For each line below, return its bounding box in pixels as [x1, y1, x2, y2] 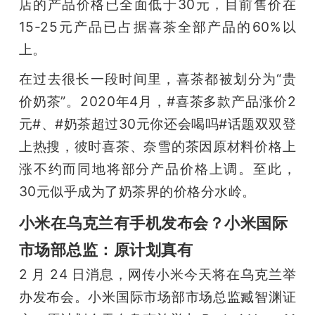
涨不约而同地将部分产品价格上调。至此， [18, 160, 297, 177]
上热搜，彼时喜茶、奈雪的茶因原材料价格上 [18, 137, 297, 155]
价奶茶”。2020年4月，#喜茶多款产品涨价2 [18, 92, 297, 110]
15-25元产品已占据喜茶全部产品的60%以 [18, 18, 297, 35]
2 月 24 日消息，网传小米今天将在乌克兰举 [18, 265, 297, 283]
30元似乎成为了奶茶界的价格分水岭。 [18, 182, 256, 200]
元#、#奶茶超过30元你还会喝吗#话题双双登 [18, 115, 297, 132]
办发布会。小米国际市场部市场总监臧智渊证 [18, 288, 297, 305]
